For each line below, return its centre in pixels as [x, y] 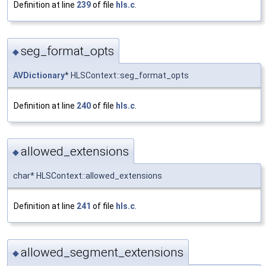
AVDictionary [39, 75]
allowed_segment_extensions [102, 252]
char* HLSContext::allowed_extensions [88, 176]
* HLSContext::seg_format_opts [127, 75]
